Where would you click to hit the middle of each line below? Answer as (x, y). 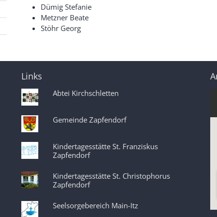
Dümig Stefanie (66, 7)
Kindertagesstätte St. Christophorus (111, 176)
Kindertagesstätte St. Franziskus (105, 146)
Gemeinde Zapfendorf (90, 120)
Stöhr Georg (61, 28)
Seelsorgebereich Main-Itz (95, 205)
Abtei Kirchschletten (86, 93)
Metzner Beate (65, 17)
